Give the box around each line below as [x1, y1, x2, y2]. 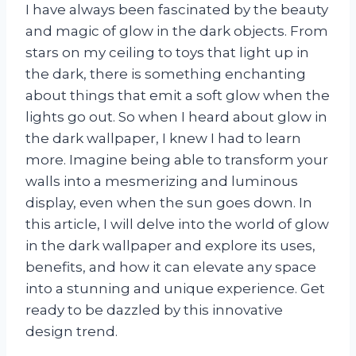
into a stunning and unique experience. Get [25, 280, 325, 296]
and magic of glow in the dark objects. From [25, 22, 328, 39]
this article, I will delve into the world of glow [25, 215, 329, 232]
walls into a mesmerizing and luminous [25, 172, 298, 189]
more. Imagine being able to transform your [25, 151, 328, 168]
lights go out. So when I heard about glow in [25, 108, 327, 125]
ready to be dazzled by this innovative [25, 301, 283, 318]
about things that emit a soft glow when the [25, 87, 330, 103]
